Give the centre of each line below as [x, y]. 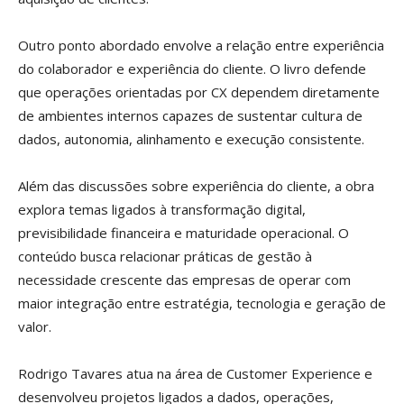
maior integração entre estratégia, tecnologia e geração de [202, 303]
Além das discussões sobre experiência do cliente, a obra [196, 186]
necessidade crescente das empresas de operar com [184, 280]
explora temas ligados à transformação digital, [162, 210]
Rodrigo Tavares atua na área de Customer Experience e [195, 374]
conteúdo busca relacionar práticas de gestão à [165, 257]
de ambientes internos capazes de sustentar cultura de [190, 116]
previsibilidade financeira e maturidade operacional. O [184, 233]
